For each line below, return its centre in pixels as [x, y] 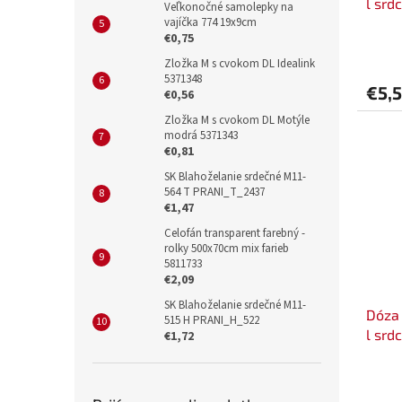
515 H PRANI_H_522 [212, 321]
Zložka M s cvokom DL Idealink [240, 64]
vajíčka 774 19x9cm [210, 23]
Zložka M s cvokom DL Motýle [237, 121]
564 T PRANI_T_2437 [214, 192]
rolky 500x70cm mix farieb [227, 249]
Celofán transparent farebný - [235, 234]
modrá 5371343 [201, 136]
